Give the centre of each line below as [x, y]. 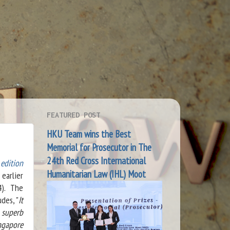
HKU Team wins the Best [89, 134]
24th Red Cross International [96, 160]
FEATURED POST [73, 114]
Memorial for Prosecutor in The [99, 147]
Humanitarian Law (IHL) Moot [96, 174]
